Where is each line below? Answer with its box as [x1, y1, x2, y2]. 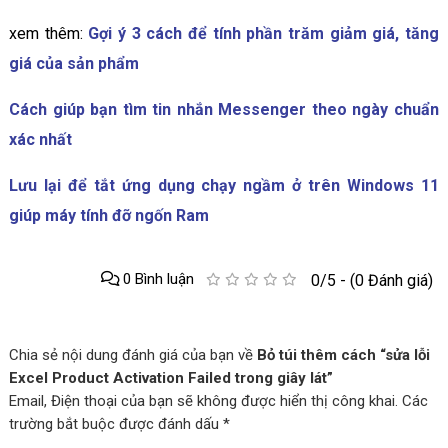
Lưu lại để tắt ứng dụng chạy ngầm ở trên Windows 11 [8, 175, 440, 195]
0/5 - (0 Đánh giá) [310, 270, 433, 290]
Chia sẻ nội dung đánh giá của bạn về [8, 345, 257, 364]
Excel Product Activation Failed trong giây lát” [8, 368, 333, 387]
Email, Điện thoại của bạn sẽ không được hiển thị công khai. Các [8, 391, 428, 410]
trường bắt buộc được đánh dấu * [8, 414, 230, 433]
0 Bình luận [119, 269, 195, 288]
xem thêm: [8, 23, 89, 43]
